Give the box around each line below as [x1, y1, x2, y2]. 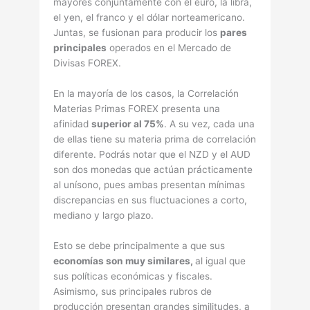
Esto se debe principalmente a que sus [53, 240, 226, 252]
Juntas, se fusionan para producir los [53, 27, 221, 39]
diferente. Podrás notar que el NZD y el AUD [53, 149, 251, 161]
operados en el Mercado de [107, 42, 232, 54]
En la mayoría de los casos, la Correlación [53, 88, 239, 100]
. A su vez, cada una [164, 118, 255, 130]
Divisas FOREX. [53, 57, 122, 69]
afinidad [53, 118, 92, 130]
